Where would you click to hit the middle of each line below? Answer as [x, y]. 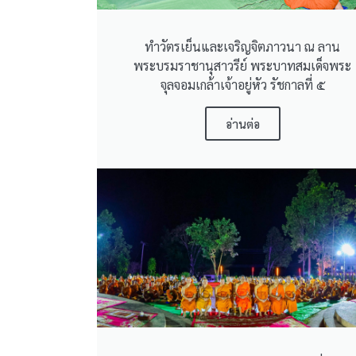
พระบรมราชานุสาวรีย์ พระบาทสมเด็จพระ [243, 65]
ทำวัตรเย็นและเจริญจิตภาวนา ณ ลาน [243, 46]
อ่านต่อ [242, 123]
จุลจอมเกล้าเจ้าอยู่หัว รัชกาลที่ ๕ [242, 84]
